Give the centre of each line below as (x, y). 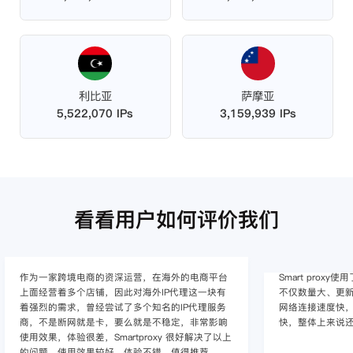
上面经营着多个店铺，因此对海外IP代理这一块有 (123, 292)
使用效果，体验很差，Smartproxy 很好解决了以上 (125, 337)
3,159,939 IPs (258, 113)
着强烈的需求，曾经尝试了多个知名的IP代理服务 (123, 307)
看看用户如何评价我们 (176, 220)
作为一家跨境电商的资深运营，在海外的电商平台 (123, 277)
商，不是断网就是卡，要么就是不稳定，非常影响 (123, 322)
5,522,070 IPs (95, 113)
